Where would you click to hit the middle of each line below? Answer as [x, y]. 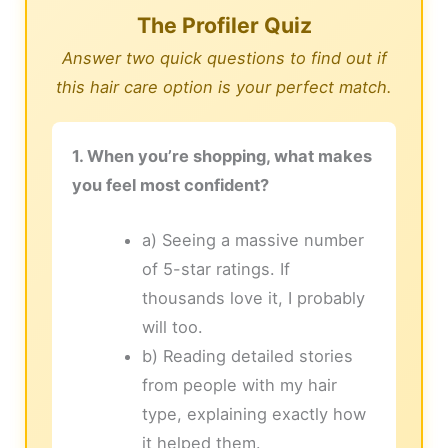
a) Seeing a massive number [252, 240]
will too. [172, 327]
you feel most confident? [171, 185]
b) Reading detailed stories [247, 356]
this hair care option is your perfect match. [224, 87]
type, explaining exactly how [253, 414]
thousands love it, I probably [253, 298]
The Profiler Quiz [224, 25]
